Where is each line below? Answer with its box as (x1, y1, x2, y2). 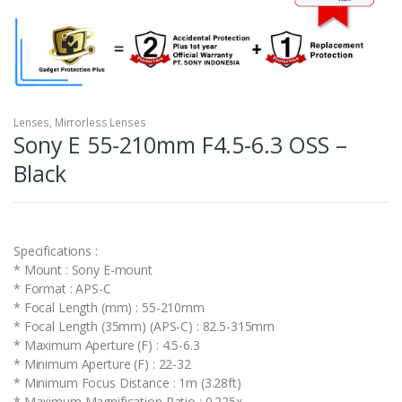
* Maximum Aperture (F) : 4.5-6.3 (13, 336, 200, 354)
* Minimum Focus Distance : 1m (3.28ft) (13, 373, 241, 391)
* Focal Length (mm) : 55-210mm (13, 298, 205, 316)
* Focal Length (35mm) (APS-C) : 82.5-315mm (13, 317, 275, 335)
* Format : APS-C (13, 279, 111, 297)
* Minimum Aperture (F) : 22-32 (13, 354, 191, 372)
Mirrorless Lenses (54, 114, 146, 130)
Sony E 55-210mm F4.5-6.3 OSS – (13, 128, 347, 160)
